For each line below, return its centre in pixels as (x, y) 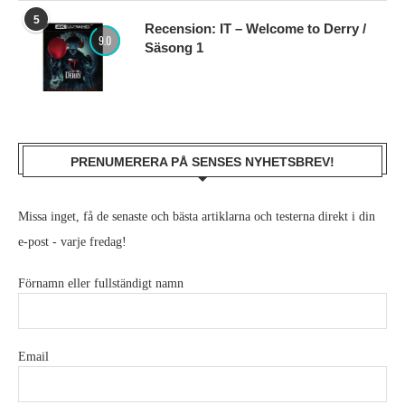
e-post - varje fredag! (72, 242)
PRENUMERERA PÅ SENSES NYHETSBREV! (202, 162)
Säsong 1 (174, 48)
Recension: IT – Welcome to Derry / (255, 29)
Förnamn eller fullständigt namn (101, 284)
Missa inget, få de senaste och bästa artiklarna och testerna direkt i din (197, 217)
